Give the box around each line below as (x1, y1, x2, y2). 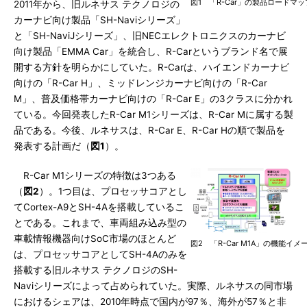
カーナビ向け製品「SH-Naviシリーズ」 (14, 14, 185, 25)
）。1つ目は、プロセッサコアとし (39, 186, 187, 197)
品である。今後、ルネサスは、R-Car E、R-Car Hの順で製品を (14, 125, 285, 136)
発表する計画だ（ (14, 140, 90, 151)
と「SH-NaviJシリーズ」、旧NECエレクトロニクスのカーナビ (14, 30, 286, 41)
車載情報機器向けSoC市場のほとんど (14, 233, 176, 244)
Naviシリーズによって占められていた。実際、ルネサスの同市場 (14, 280, 293, 291)
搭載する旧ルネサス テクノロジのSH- (14, 265, 177, 275)
